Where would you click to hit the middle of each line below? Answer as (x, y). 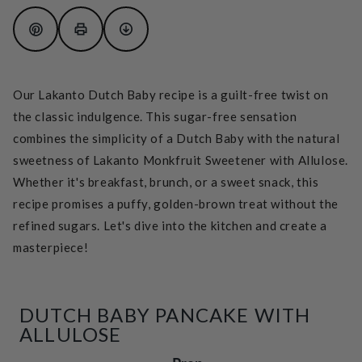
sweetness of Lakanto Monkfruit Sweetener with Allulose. (181, 160)
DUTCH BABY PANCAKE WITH (165, 315)
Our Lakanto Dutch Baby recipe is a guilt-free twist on (171, 95)
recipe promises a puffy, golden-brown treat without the (176, 204)
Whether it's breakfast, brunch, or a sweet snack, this (166, 182)
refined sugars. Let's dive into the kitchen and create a (170, 226)
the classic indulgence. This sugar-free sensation (155, 117)
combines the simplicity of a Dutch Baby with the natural (177, 139)
